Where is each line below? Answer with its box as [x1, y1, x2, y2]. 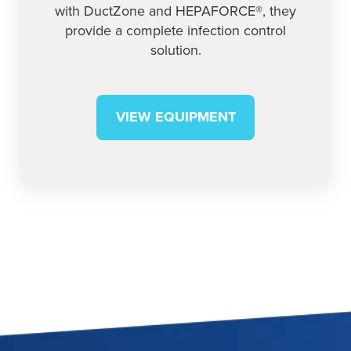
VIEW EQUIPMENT [115, 108, 236, 126]
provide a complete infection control [65, 21, 286, 39]
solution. [150, 41, 201, 59]
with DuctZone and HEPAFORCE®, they [55, 2, 296, 20]
